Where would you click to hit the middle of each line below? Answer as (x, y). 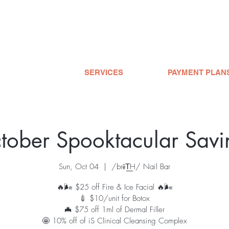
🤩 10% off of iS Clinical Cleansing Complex (114, 221)
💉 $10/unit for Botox (114, 198)
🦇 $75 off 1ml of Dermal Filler (114, 209)
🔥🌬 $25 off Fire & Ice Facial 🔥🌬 (114, 187)
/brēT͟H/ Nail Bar (141, 166)
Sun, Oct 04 (79, 166)
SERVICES (104, 72)
